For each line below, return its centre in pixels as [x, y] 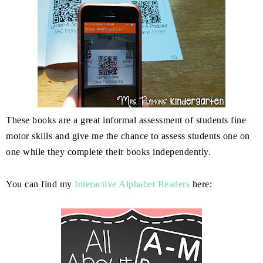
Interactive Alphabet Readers [132, 184]
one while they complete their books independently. [108, 152]
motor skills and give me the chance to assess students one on [128, 136]
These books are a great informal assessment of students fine [126, 120]
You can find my [40, 184]
